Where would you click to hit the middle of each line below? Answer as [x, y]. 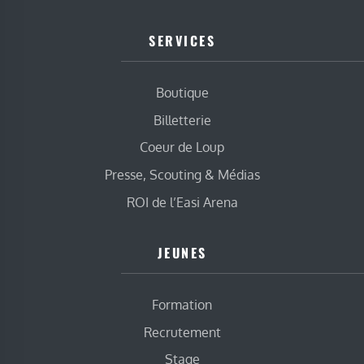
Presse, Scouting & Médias [182, 175]
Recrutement [182, 332]
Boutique [182, 92]
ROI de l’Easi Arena [182, 203]
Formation [182, 304]
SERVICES [182, 40]
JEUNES [182, 252]
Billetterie [182, 120]
